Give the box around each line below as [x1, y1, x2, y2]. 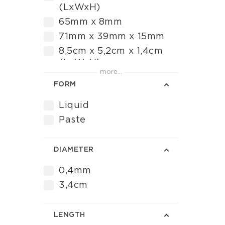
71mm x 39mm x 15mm [59, 32, 165, 41]
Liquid [59, 101, 89, 110]
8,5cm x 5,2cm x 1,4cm [59, 47, 163, 56]
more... [99, 69, 122, 75]
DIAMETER [54, 146, 94, 153]
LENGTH [54, 211, 85, 218]
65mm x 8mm [59, 18, 123, 27]
